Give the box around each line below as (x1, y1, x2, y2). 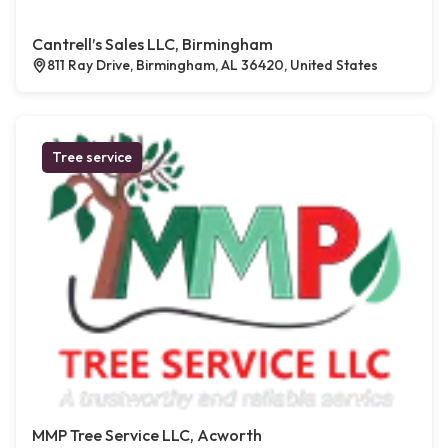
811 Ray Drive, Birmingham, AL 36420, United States (47, 56, 378, 75)
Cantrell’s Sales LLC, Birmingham (32, 34, 273, 55)
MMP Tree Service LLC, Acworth (32, 425, 262, 446)
